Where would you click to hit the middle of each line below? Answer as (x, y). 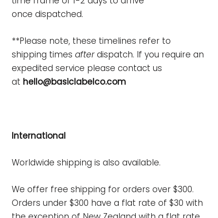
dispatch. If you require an (150, 55)
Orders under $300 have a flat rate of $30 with (107, 203)
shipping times (43, 55)
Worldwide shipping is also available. (86, 162)
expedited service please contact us (87, 68)
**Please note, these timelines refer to (91, 41)
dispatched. (59, 14)
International (39, 136)
